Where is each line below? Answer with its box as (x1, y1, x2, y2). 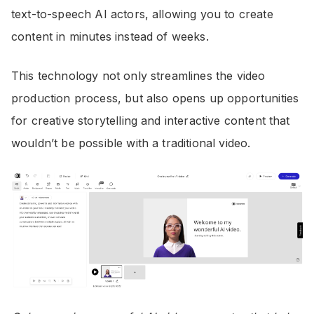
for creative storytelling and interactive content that (11, 114, 290, 128)
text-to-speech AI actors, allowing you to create (11, 7, 273, 21)
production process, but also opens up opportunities (11, 91, 299, 105)
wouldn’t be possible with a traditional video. (11, 136, 251, 150)
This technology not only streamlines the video (11, 69, 266, 83)
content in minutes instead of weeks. (11, 29, 209, 43)
